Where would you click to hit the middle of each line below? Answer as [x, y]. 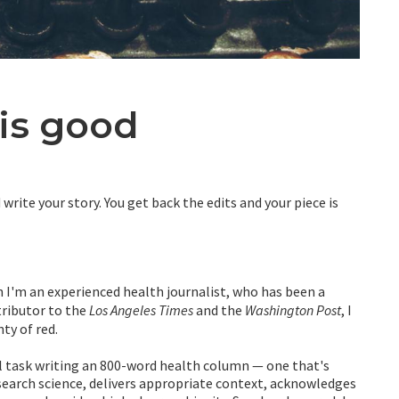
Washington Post [293, 310]
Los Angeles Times [141, 310]
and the [219, 310]
